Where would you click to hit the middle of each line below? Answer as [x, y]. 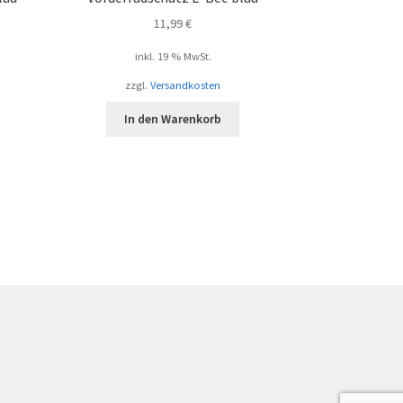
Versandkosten [186, 85]
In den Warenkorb [173, 119]
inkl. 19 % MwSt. [173, 57]
